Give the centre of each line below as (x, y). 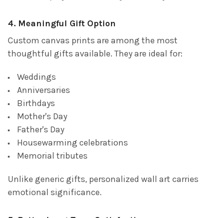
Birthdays (36, 103)
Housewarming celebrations (73, 143)
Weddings (36, 77)
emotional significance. (55, 192)
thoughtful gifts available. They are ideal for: (95, 54)
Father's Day (41, 130)
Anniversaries (44, 90)
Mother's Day (42, 117)
